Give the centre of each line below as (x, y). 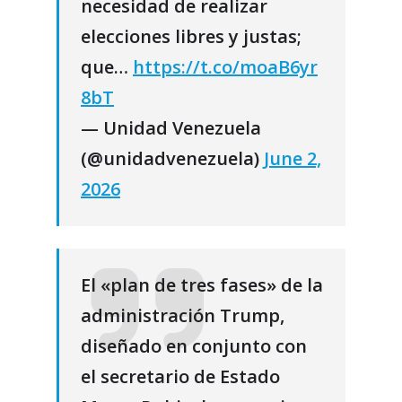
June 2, (293, 158)
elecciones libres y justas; (191, 36)
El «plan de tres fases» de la (202, 285)
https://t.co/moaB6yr (225, 66)
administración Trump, (183, 316)
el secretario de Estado (180, 377)
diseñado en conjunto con (194, 346)
